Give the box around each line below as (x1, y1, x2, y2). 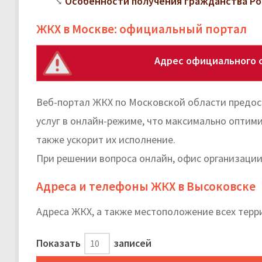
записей (111, 236, 151, 250)
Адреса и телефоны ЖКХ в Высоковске (36, 178, 256, 194)
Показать (36, 236, 83, 250)
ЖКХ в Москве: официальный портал (36, 20, 247, 37)
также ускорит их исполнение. (36, 132, 175, 146)
